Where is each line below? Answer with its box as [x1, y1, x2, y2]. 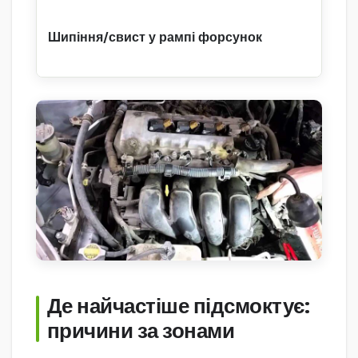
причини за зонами [47, 319, 235, 344]
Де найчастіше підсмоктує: [47, 294, 310, 320]
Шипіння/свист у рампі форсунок [48, 28, 262, 46]
